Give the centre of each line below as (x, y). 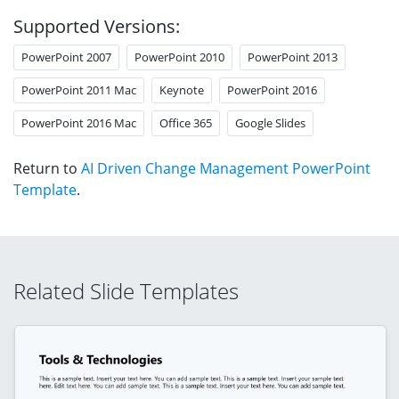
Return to (47, 168)
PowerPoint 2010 (179, 57)
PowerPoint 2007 (66, 57)
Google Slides (270, 122)
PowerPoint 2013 (293, 57)
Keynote (182, 90)
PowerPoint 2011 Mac (79, 90)
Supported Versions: (97, 26)
